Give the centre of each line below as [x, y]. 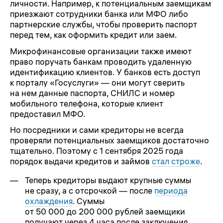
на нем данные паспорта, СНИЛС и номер [92, 93]
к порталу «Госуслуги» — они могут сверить [97, 82]
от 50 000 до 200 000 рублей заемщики [105, 211]
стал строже [176, 162]
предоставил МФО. [48, 114]
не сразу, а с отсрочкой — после [90, 190]
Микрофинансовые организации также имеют [101, 51]
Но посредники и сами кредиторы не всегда [97, 130]
